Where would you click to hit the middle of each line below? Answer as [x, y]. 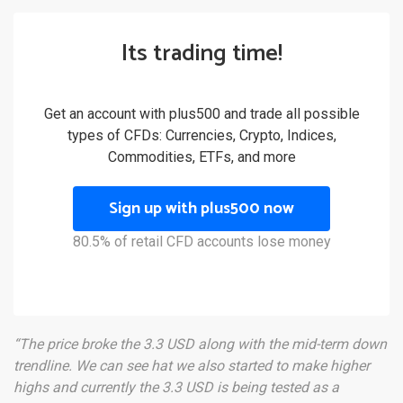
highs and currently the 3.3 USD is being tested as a [176, 388]
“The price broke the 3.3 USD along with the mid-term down [200, 345]
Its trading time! [201, 54]
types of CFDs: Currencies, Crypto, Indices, [201, 136]
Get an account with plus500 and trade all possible [201, 114]
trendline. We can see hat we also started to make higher [192, 366]
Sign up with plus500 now [201, 209]
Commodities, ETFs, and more [201, 157]
